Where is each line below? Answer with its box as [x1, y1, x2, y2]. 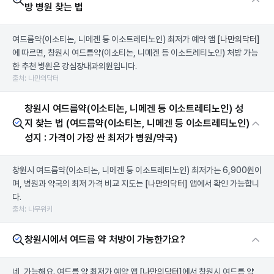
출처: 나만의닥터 [12, 74, 59, 83]
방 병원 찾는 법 [24, 1, 83, 13]
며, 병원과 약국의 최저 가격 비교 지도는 [12, 179, 145, 188]
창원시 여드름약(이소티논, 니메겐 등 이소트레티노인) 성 [24, 103, 243, 114]
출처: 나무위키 [12, 205, 53, 213]
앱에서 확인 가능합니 [188, 179, 259, 188]
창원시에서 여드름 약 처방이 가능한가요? [24, 234, 185, 245]
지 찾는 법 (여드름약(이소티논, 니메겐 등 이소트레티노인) [24, 117, 250, 129]
